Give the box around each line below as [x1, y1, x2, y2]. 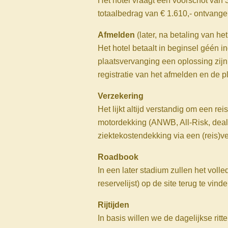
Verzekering [98, 92, 144, 101]
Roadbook [98, 153, 138, 162]
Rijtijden [98, 201, 129, 210]
